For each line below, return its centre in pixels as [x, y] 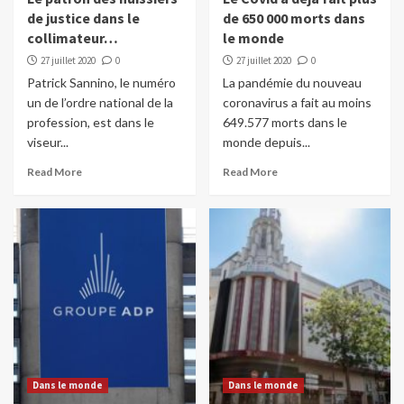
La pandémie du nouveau [292, 83]
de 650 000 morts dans [294, 18]
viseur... [48, 142]
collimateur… [73, 38]
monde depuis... [266, 142]
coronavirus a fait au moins [297, 103]
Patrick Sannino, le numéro [101, 83]
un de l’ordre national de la [100, 103]
